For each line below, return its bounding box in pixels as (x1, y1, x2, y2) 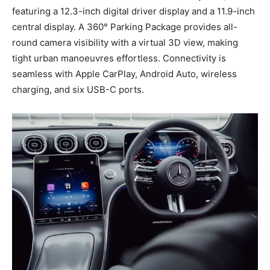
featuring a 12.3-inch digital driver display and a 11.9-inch (12, 5, 255, 17)
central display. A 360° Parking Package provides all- (12, 20, 237, 33)
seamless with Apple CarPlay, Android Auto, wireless (12, 67, 237, 80)
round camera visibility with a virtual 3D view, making (12, 36, 238, 48)
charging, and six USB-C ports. (12, 83, 144, 95)
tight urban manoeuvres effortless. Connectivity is (12, 52, 226, 64)
